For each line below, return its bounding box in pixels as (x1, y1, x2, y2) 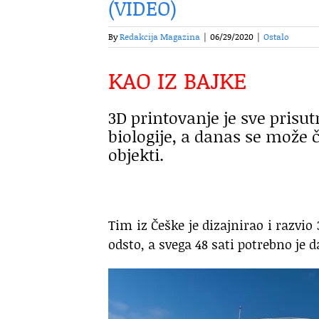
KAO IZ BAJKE (108, 64, 247, 96)
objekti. (108, 143, 164, 167)
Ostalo (263, 31, 289, 43)
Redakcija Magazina (120, 31, 200, 43)
